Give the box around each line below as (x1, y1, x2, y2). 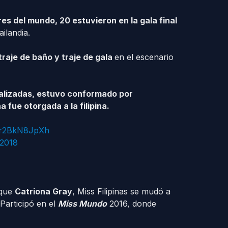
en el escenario (114, 52, 174, 62)
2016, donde (106, 198, 156, 209)
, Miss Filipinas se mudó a (72, 186, 170, 196)
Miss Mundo (58, 198, 107, 209)
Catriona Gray (14, 186, 72, 196)
